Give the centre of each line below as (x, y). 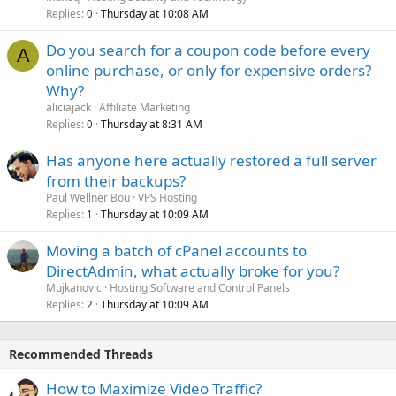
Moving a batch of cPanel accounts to (176, 250)
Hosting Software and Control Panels (200, 287)
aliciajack (69, 107)
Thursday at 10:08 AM (155, 13)
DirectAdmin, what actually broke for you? (193, 270)
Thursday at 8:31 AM (152, 124)
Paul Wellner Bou (88, 197)
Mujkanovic (74, 287)
